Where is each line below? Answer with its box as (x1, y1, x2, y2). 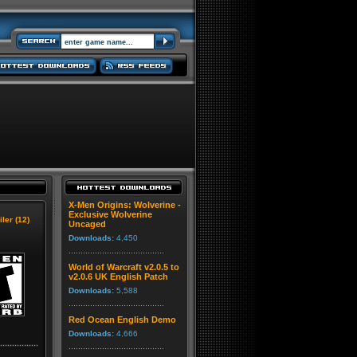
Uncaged (69, 219, 106, 229)
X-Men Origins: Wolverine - (69, 200, 181, 210)
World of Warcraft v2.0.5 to (69, 262, 179, 272)
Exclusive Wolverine (69, 210, 152, 219)
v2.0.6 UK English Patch (69, 272, 168, 281)
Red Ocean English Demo (69, 315, 176, 324)
